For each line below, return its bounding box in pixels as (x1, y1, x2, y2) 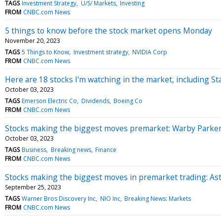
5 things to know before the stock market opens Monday (5, 25, 212, 36)
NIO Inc (100, 194, 120, 203)
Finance (95, 145, 116, 154)
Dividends (81, 96, 110, 105)
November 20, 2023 (5, 36, 60, 45)
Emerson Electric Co (22, 96, 77, 105)
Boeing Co (113, 96, 143, 105)
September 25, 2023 (5, 183, 61, 191)
